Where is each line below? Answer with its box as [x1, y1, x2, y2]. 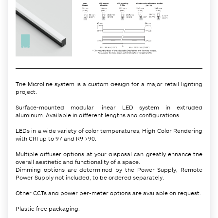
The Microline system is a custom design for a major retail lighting [16, 80, 202, 88]
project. [16, 88, 37, 95]
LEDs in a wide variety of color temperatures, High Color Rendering [16, 127, 202, 134]
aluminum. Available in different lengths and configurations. [16, 111, 181, 119]
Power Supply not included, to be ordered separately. [16, 173, 164, 181]
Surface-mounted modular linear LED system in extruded [16, 103, 202, 111]
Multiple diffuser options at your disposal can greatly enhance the [16, 150, 202, 158]
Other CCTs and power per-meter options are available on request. [16, 189, 201, 197]
